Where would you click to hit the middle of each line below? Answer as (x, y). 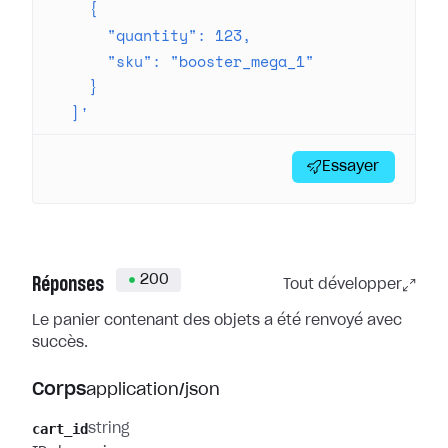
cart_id (60, 429)
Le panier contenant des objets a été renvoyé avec (217, 321)
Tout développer (342, 285)
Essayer (350, 167)
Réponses (68, 285)
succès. (60, 343)
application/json (153, 390)
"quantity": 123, (152, 35)
